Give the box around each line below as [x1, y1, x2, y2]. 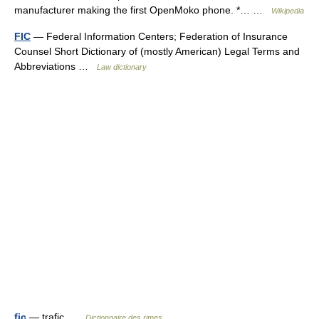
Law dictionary [97, 63, 147, 72]
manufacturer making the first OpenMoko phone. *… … [14, 4, 271, 16]
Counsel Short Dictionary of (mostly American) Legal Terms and [14, 46, 300, 58]
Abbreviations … [14, 61, 97, 73]
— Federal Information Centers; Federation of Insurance [31, 31, 288, 43]
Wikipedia [271, 6, 304, 16]
